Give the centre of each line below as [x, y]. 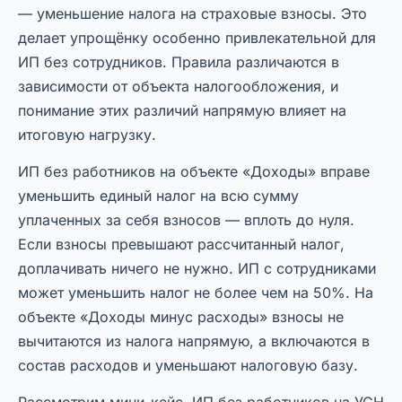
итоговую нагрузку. [87, 135]
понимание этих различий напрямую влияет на [182, 111]
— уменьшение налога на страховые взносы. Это [192, 14]
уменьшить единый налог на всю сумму [158, 196]
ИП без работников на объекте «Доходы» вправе [194, 172]
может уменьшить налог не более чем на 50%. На [196, 293]
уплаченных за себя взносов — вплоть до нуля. [186, 220]
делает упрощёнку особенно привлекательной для [197, 38]
